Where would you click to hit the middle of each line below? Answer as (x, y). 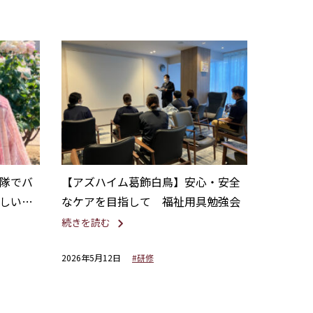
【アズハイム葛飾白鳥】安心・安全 (151, 181)
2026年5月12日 (91, 257)
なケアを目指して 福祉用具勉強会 (151, 201)
